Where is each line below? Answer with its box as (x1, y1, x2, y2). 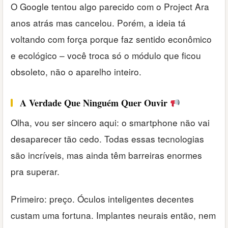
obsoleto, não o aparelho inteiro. (11, 65, 141, 78)
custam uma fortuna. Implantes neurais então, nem (11, 209, 216, 222)
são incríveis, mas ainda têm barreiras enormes (11, 148, 202, 161)
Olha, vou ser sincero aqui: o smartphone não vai (11, 116, 210, 129)
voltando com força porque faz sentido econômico (11, 32, 212, 45)
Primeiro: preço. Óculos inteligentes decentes (11, 192, 194, 206)
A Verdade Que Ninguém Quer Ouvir (20, 96, 170, 110)
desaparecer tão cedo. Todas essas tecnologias (11, 132, 204, 145)
